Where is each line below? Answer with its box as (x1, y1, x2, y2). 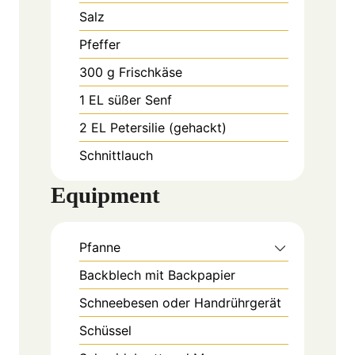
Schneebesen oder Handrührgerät (79, 295, 281, 311)
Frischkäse (119, 64, 182, 81)
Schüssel (79, 323, 132, 339)
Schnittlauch (79, 147, 153, 164)
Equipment (51, 182, 160, 208)
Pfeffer (79, 36, 120, 53)
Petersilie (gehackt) (110, 120, 227, 136)
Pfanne (79, 239, 120, 256)
